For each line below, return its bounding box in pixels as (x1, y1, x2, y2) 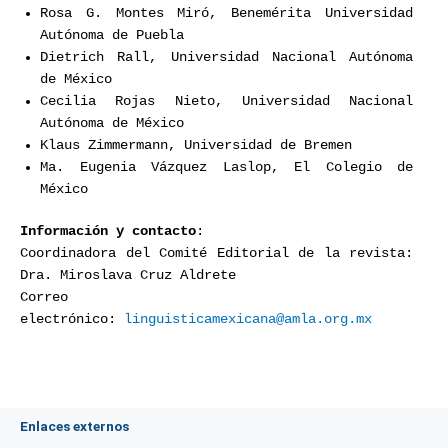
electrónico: (20, 312, 124, 328)
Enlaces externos (20, 418, 129, 435)
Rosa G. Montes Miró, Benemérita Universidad (40, 5, 413, 21)
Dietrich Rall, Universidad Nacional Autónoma (40, 49, 413, 65)
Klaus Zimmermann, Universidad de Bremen (40, 137, 352, 153)
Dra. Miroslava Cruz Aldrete (20, 268, 236, 284)
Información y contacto (20, 224, 196, 240)
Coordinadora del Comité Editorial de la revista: (20, 246, 413, 262)
